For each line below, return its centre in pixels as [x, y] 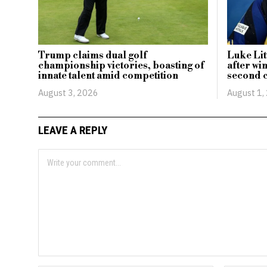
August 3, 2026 [68, 93]
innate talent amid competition [108, 76]
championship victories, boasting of [121, 66]
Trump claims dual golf [92, 56]
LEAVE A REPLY [72, 130]
